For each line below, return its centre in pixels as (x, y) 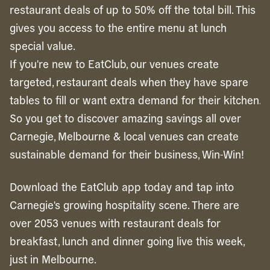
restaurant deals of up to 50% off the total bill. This (133, 9)
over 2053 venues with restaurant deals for (115, 223)
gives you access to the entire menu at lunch (118, 27)
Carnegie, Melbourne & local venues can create (124, 136)
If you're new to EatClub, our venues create (114, 64)
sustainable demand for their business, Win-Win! (127, 154)
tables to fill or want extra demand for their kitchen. (135, 100)
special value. (42, 46)
